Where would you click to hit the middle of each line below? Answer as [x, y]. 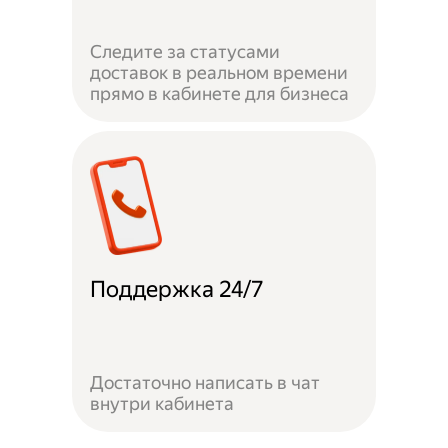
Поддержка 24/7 [177, 289]
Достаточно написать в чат [205, 382]
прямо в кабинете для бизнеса [220, 93]
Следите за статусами [185, 51]
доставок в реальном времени [219, 72]
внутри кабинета [162, 403]
